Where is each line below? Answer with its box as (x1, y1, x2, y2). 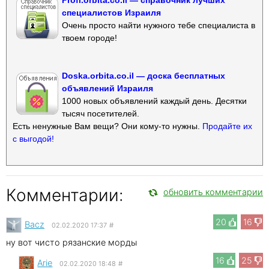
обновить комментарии (163, 186, 263, 197)
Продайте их (202, 121, 252, 131)
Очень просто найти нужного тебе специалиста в (62, 20, 255, 30)
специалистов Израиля (62, 7, 161, 17)
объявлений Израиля (62, 83, 153, 93)
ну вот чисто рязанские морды (6, 237, 137, 247)
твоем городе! (62, 32, 117, 43)
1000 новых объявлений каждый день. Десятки (62, 95, 247, 106)
